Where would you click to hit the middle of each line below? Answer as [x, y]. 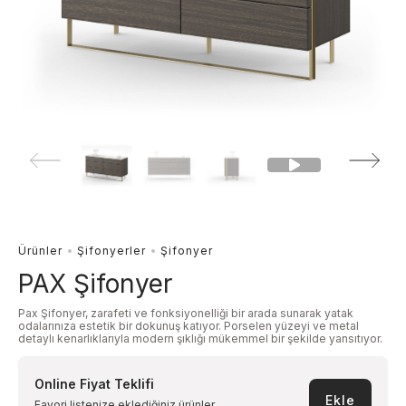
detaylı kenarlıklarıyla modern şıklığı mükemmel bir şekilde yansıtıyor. [202, 339]
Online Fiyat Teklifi [94, 384]
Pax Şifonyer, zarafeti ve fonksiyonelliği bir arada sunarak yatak [186, 314]
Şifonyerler [111, 251]
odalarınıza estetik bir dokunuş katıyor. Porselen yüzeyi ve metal [188, 326]
